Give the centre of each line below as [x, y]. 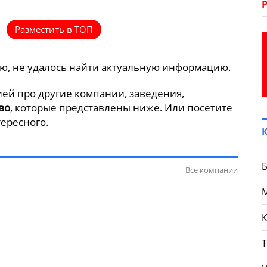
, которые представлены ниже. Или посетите [121, 108]
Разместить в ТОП [54, 29]
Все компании [211, 170]
